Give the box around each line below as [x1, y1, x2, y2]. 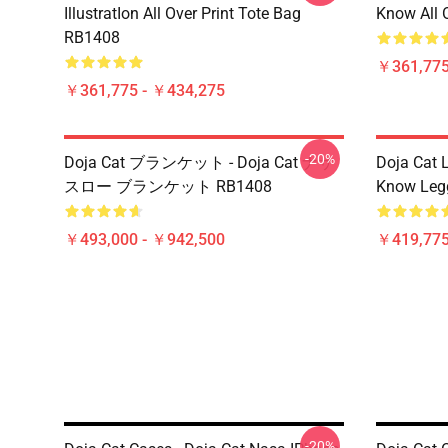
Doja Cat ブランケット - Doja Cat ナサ [64, 153, 334, 172]
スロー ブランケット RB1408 [64, 177, 272, 196]
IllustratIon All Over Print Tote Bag [64, 4, 301, 23]
